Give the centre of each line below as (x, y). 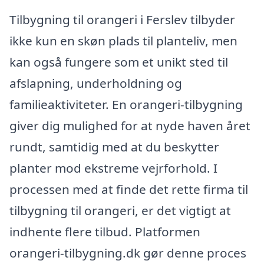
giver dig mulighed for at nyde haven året (130, 125)
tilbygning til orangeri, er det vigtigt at (120, 210)
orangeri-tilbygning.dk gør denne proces (128, 253)
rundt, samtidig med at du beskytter (114, 146)
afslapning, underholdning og (96, 83)
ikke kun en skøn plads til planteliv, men (123, 40)
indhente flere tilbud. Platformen (105, 231)
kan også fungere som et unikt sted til (119, 62)
